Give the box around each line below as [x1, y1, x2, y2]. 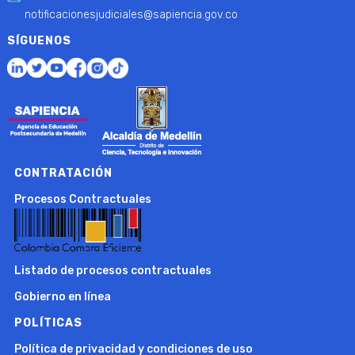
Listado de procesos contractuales [13, 264, 212, 278]
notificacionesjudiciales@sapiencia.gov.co [24, 7, 238, 21]
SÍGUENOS [6, 33, 71, 48]
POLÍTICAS [13, 316, 82, 330]
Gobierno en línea [13, 290, 111, 304]
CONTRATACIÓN [13, 166, 113, 180]
